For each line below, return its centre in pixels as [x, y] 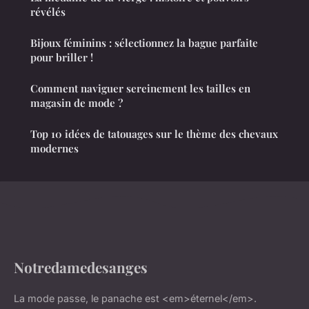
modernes [54, 149]
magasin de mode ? [77, 103]
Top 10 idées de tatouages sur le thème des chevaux [154, 134]
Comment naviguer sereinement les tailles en [140, 89]
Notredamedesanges [81, 267]
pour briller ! [62, 58]
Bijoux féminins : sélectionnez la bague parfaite [144, 43]
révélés [48, 12]
